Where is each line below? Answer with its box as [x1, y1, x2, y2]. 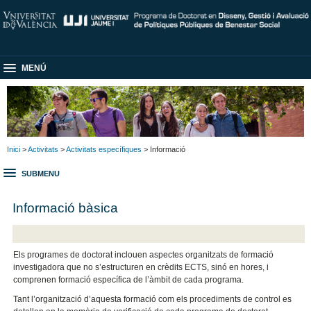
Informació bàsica [12, 199, 119, 215]
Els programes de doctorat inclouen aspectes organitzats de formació [13, 250, 274, 260]
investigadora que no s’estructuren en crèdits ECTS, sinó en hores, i [13, 262, 269, 273]
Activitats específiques [66, 144, 142, 153]
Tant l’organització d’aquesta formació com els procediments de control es [13, 294, 292, 305]
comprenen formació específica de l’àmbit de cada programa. [13, 275, 244, 285]
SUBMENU [22, 169, 60, 178]
